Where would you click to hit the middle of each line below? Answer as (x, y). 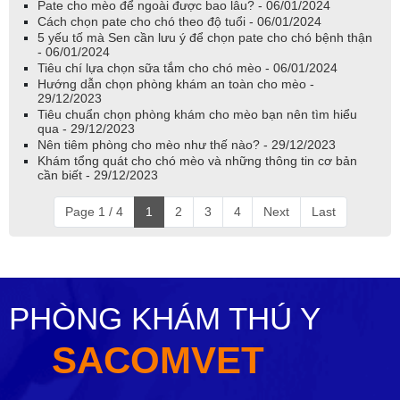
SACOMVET (137, 360)
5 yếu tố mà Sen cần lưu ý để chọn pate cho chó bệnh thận (205, 37)
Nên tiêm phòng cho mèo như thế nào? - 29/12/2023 (187, 145)
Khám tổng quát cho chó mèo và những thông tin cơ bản (197, 161)
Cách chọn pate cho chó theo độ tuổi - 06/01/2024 (179, 21)
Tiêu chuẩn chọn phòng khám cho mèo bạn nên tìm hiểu (197, 114)
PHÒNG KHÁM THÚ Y (165, 318)
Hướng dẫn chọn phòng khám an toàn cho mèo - (176, 84)
